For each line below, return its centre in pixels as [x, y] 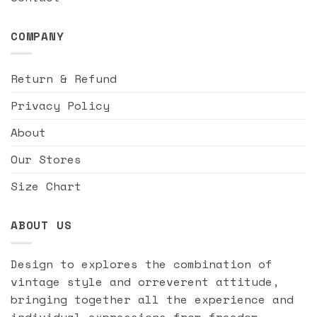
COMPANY [38, 36]
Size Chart [46, 186]
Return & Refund [64, 79]
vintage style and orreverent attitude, [145, 281]
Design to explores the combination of [142, 264]
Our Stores [46, 160]
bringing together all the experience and [152, 299]
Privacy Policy [60, 106]
